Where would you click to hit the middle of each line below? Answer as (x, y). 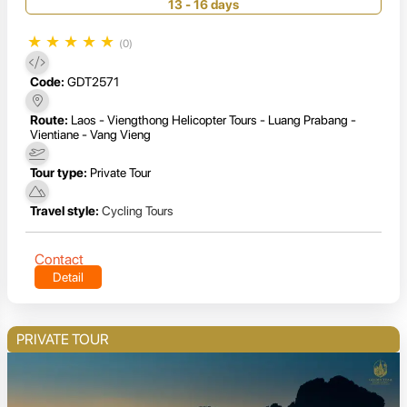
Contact (59, 259)
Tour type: (59, 172)
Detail (68, 277)
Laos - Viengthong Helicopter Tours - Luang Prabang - (213, 119)
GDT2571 (93, 81)
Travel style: (65, 210)
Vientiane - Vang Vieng (90, 134)
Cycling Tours (138, 210)
